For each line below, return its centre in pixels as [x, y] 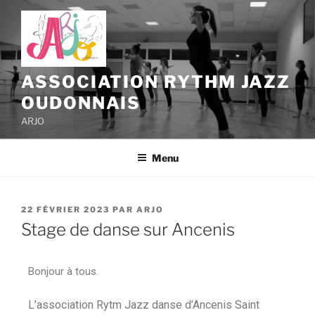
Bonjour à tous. [65, 272]
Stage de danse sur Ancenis [128, 230]
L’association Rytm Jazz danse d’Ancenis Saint [144, 304]
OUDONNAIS [81, 103]
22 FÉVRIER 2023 [65, 210]
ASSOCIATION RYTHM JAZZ [156, 82]
